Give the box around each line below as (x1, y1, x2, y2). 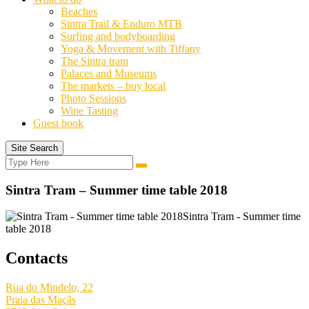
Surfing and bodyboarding (61, 30, 175, 42)
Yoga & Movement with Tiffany (61, 43, 201, 54)
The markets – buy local (61, 80, 166, 92)
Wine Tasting (61, 105, 118, 117)
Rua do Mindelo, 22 (6, 281, 93, 294)
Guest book (33, 117, 83, 129)
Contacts (6, 249, 68, 268)
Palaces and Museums (61, 68, 157, 79)
